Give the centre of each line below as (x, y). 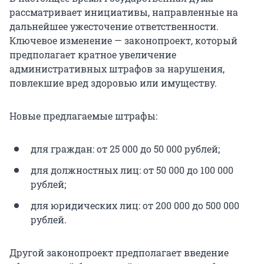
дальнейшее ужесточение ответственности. (114, 27)
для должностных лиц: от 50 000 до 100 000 (132, 170)
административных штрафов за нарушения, (117, 69)
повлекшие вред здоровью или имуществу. (113, 83)
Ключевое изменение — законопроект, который (123, 41)
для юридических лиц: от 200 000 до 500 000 (135, 206)
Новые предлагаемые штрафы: (83, 116)
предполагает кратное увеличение (93, 55)
